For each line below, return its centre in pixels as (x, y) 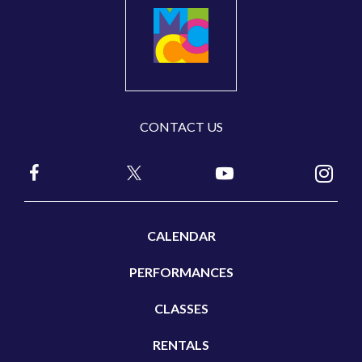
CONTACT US (181, 127)
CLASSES (181, 309)
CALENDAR (181, 236)
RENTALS (181, 345)
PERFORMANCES (181, 272)
